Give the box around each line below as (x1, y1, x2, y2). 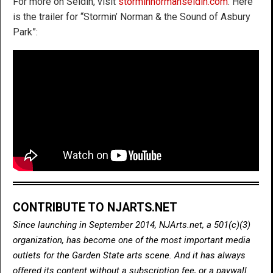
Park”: (13, 26, 38, 38)
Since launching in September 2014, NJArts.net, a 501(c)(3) (13, 219, 250, 230)
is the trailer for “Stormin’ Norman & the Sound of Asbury (13, 10, 250, 23)
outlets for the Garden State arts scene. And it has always (13, 249, 246, 261)
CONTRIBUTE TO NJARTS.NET (13, 200, 177, 214)
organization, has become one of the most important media (13, 234, 250, 246)
